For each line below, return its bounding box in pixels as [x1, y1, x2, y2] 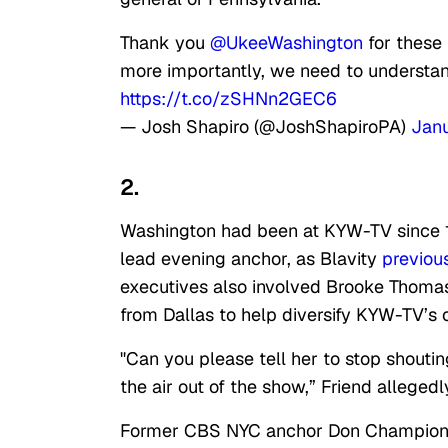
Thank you [120, 31, 210, 55]
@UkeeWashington [210, 31, 363, 55]
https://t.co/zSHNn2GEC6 [120, 87, 337, 111]
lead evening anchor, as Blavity [120, 247, 377, 271]
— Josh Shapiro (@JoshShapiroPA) [120, 115, 411, 139]
